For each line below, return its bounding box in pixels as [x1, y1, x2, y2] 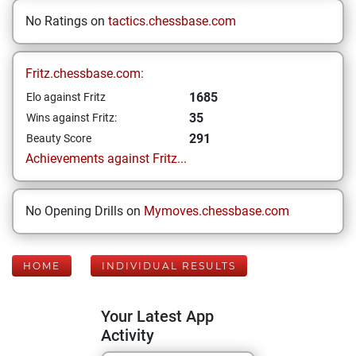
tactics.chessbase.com [108, 14, 236, 29]
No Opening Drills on [25, 203, 144, 219]
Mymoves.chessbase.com [144, 203, 289, 219]
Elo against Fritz [26, 91, 106, 103]
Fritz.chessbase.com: [25, 66, 144, 81]
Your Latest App [101, 307, 214, 326]
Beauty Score [26, 132, 91, 145]
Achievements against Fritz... [25, 151, 187, 166]
